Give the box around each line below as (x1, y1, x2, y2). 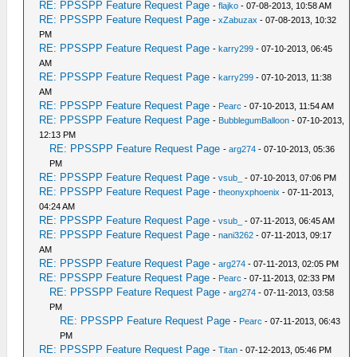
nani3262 (218, 230, 254, 240)
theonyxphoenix (218, 187, 280, 197)
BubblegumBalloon (218, 116, 290, 125)
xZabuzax (218, 15, 258, 25)
